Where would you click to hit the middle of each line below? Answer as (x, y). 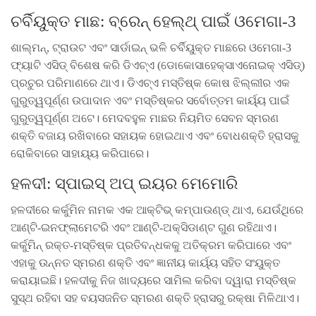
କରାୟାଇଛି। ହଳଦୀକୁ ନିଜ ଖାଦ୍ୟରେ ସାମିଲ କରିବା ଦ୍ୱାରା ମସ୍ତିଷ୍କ (153, 280)
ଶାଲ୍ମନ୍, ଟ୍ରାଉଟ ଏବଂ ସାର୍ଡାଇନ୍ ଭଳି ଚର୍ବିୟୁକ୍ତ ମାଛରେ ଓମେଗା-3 (151, 47)
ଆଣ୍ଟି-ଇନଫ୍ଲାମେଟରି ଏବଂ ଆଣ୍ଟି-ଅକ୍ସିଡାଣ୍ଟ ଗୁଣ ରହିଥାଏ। (144, 227)
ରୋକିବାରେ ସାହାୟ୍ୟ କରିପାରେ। (80, 153)
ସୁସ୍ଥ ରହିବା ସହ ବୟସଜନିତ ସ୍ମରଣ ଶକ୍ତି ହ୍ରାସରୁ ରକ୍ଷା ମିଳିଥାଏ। (155, 298)
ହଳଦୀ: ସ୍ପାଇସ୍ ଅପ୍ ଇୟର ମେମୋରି (124, 183)
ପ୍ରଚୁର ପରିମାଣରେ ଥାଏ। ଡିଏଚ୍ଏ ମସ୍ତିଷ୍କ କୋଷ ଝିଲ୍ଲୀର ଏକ (150, 83)
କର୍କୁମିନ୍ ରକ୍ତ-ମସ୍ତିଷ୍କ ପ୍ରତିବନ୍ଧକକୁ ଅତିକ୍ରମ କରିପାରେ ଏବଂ (151, 245)
